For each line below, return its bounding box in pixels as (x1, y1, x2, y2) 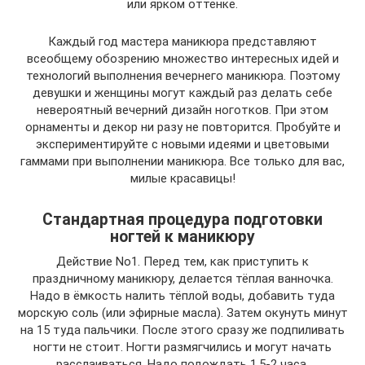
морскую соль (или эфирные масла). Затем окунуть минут (17, 306, 348, 320)
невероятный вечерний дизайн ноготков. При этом (37, 103, 328, 117)
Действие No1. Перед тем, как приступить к (56, 254, 309, 269)
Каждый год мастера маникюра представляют (48, 34, 317, 49)
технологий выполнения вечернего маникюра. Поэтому (25, 68, 340, 83)
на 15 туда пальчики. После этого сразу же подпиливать (20, 323, 345, 337)
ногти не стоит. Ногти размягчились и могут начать (33, 340, 332, 354)
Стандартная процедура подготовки (42, 210, 323, 230)
